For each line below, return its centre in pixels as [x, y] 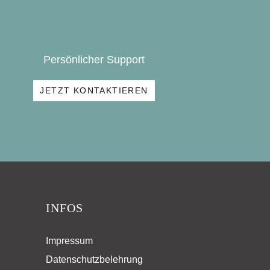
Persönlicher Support [94, 60]
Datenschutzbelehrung [94, 260]
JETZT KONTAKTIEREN [94, 91]
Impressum [69, 241]
